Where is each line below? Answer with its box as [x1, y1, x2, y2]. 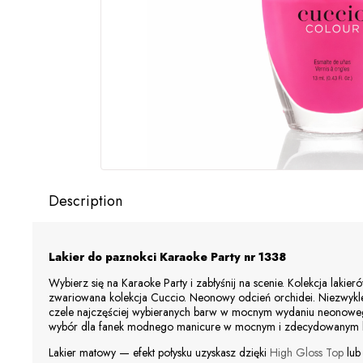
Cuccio [151, 289, 184, 306]
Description [49, 190, 122, 212]
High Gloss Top [270, 344, 344, 361]
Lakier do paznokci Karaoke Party [49, 249, 244, 266]
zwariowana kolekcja [49, 289, 151, 306]
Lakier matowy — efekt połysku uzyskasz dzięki [49, 344, 270, 361]
